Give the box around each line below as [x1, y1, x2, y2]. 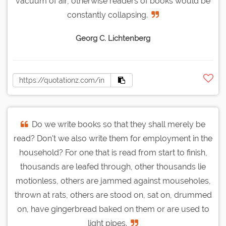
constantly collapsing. [67, 10, 148, 20]
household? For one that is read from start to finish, [19, 148, 207, 158]
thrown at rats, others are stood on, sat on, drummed [14, 190, 212, 200]
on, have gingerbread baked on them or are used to [17, 204, 209, 214]
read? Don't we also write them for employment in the [14, 134, 212, 144]
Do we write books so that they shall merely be [32, 120, 205, 130]
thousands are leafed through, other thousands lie [20, 162, 206, 172]
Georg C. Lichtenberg [76, 34, 150, 43]
